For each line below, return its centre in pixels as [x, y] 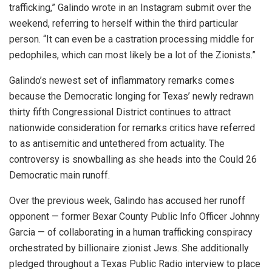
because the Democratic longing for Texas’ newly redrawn [131, 96]
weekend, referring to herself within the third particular [124, 23]
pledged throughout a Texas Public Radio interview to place [135, 263]
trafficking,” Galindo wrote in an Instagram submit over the [130, 7]
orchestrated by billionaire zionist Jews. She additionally [129, 248]
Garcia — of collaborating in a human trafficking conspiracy [131, 232]
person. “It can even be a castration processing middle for [131, 39]
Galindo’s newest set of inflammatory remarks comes [122, 80]
